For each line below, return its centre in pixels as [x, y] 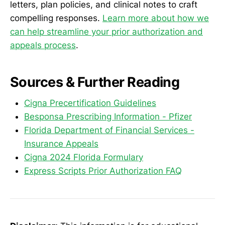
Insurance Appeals [61, 144]
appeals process [43, 45]
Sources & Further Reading [95, 82]
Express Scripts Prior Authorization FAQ [103, 171]
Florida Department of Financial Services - [109, 130]
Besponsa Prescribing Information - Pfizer [108, 117]
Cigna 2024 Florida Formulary [84, 157]
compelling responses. [56, 18]
